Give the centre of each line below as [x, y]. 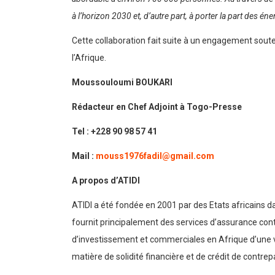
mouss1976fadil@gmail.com [155, 156]
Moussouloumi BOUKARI [122, 82]
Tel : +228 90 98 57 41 [114, 131]
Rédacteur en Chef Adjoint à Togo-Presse [157, 107]
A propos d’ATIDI [106, 180]
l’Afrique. [89, 58]
